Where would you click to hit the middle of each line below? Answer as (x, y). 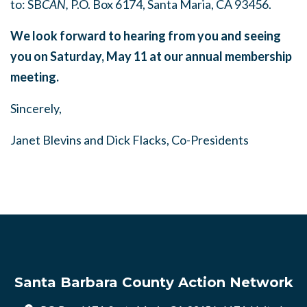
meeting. (35, 76)
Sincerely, (36, 108)
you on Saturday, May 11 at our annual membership (151, 56)
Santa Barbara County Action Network (153, 282)
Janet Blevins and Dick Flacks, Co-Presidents (130, 139)
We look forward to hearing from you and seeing (146, 35)
